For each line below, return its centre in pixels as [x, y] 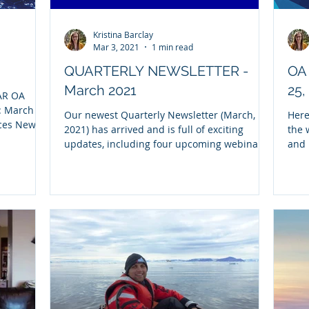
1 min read [172, 47]
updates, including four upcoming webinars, [167, 143]
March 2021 [100, 90]
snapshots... [92, 158]
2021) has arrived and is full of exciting [154, 129]
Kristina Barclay [123, 34]
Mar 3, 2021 [116, 47]
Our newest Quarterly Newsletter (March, [160, 114]
